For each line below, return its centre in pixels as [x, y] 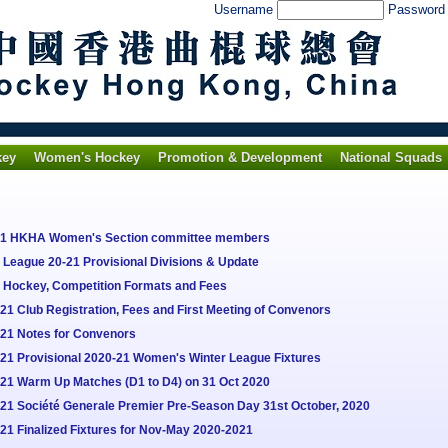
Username [245, 9]
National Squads [391, 157]
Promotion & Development [240, 157]
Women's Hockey [87, 157]
